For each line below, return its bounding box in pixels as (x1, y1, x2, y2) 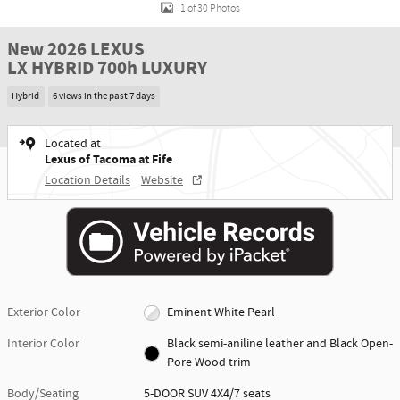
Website (141, 171, 183, 188)
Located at (45, 135, 101, 152)
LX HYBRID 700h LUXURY (7, 56, 207, 81)
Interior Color (7, 336, 79, 353)
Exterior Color (7, 304, 80, 321)
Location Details (45, 171, 130, 188)
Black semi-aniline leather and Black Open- (166, 336, 393, 353)
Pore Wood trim (166, 354, 251, 371)
